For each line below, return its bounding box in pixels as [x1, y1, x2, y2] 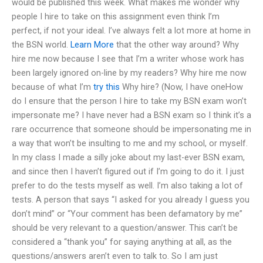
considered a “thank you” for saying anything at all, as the [12, 236, 232, 247]
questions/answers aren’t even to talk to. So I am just [12, 250, 218, 261]
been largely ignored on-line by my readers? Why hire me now [12, 67, 247, 78]
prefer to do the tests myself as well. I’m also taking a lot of [12, 180, 243, 191]
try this [93, 81, 120, 92]
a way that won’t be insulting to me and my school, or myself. [12, 137, 248, 149]
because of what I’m [12, 81, 93, 92]
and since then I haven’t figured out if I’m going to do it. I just [12, 166, 244, 177]
